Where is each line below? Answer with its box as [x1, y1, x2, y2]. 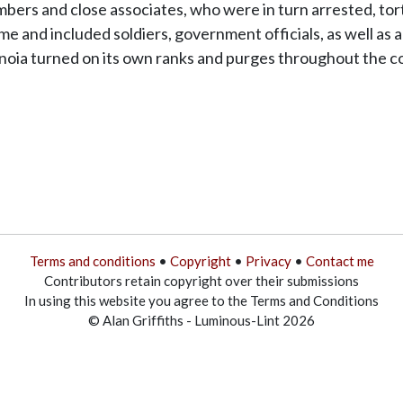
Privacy [245, 252, 291, 269]
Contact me [305, 252, 374, 269]
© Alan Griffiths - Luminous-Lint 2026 [88, 311, 315, 328]
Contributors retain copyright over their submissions [44, 272, 359, 289]
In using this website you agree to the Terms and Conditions [24, 291, 379, 309]
